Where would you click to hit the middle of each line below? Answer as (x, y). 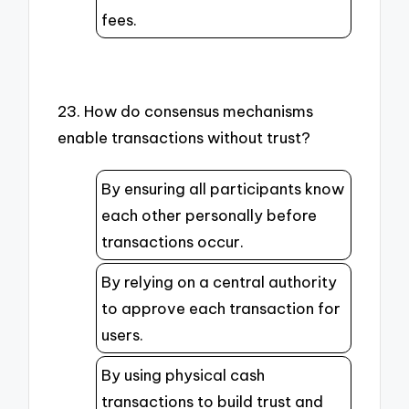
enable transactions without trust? (184, 138)
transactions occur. (173, 241)
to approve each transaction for (221, 308)
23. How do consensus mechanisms (186, 111)
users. (122, 334)
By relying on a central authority (219, 281)
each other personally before (209, 215)
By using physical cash (183, 374)
